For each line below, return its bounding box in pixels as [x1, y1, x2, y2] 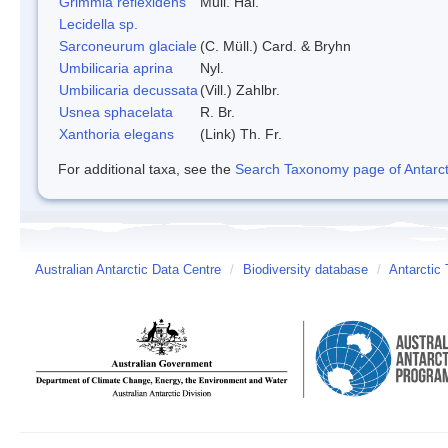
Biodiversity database [243, 262, 368, 277]
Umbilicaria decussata [59, 81, 198, 98]
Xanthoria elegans [59, 125, 174, 142]
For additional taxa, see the [58, 160, 235, 177]
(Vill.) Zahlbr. [200, 81, 280, 98]
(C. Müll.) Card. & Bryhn [200, 37, 351, 54]
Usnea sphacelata [59, 103, 173, 120]
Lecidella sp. [59, 15, 138, 32]
